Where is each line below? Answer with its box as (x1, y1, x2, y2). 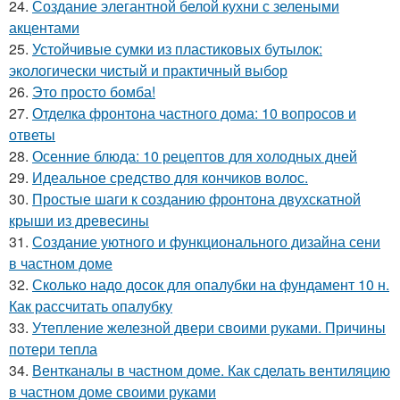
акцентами (9, 17, 79, 37)
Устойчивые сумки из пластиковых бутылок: (32, 38, 322, 59)
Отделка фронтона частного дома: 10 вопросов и (32, 103, 356, 123)
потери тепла (9, 338, 97, 359)
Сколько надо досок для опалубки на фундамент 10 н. (32, 274, 389, 295)
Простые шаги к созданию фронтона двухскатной (32, 188, 361, 209)
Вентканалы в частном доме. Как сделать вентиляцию (32, 360, 390, 380)
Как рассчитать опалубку (9, 296, 172, 316)
